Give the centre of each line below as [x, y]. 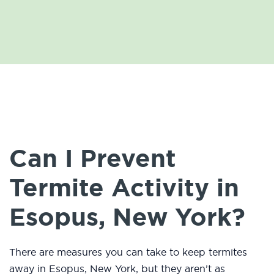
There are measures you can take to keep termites [128, 252]
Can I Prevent [93, 159]
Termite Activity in [124, 188]
